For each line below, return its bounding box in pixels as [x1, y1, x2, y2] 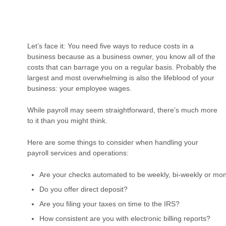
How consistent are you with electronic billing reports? [39, 214, 210, 222]
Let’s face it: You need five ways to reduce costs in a [27, 42, 194, 50]
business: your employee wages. [27, 84, 132, 92]
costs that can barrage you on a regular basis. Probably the [27, 63, 216, 71]
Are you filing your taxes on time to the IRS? [39, 200, 180, 208]
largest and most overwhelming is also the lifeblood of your [27, 74, 214, 82]
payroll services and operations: [27, 149, 129, 157]
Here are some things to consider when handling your [27, 138, 198, 146]
